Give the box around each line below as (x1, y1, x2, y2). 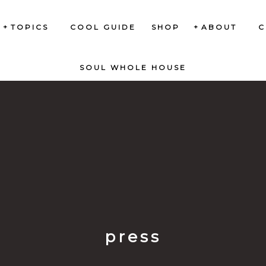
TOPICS (11, 23, 49, 31)
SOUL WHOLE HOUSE (80, 63, 186, 72)
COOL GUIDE (70, 23, 136, 31)
